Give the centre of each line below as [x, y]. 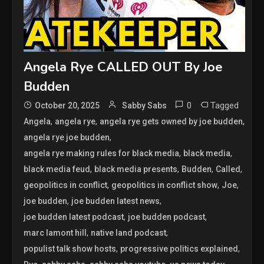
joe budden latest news [116, 201]
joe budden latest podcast [74, 217]
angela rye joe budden [67, 137]
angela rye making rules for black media [102, 153]
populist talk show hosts [70, 248]
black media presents [136, 169]
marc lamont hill [55, 232]
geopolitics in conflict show [165, 185]
